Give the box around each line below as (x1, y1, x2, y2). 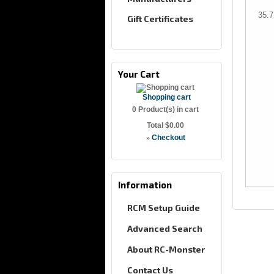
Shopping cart (142, 93, 191, 102)
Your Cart (118, 68, 160, 80)
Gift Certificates (127, 13, 193, 24)
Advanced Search (127, 223, 202, 234)
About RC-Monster (127, 244, 205, 254)
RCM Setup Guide (127, 202, 200, 213)
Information (118, 179, 172, 190)
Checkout (151, 133, 185, 142)
